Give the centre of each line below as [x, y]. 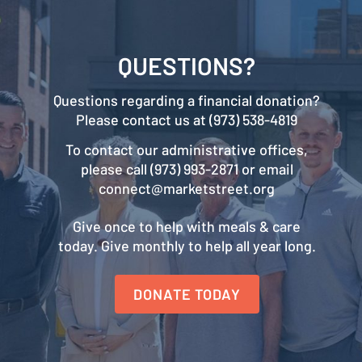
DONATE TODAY [187, 295]
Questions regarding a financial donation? [187, 100]
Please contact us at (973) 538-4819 [187, 119]
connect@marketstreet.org [187, 188]
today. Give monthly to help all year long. [187, 246]
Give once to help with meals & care [187, 227]
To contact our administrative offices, [187, 149]
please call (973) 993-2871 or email [187, 168]
